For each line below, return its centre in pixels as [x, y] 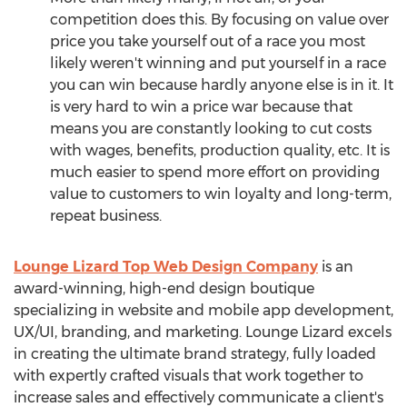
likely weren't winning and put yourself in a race [218, 63]
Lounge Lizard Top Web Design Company [166, 267]
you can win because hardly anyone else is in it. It [222, 85]
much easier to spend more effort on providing [215, 172]
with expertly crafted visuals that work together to [189, 376]
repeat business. [106, 216]
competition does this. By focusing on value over [219, 20]
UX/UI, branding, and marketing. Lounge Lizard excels [203, 332]
